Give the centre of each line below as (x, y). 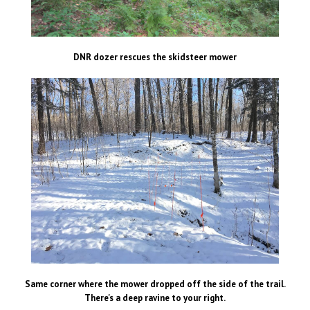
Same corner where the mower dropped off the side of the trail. (155, 284)
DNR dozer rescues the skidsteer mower (155, 57)
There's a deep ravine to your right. (155, 298)
